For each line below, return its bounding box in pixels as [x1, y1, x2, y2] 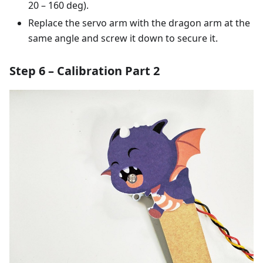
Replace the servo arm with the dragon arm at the [28, 16, 250, 30]
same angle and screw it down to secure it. [28, 32, 218, 45]
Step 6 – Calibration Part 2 [9, 63, 160, 79]
